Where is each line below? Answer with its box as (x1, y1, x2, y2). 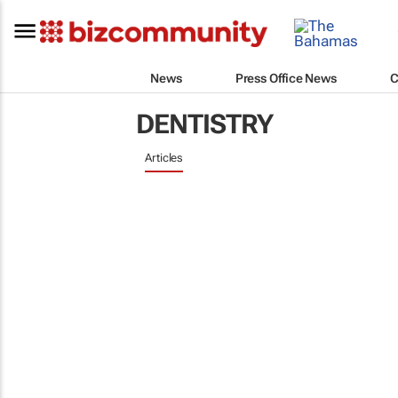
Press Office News (235, 70, 337, 85)
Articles (145, 151, 184, 164)
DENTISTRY (136, 108, 273, 139)
